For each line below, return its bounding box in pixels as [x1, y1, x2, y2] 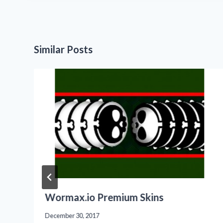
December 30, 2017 [44, 212, 99, 220]
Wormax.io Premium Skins [44, 191, 163, 203]
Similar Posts [33, 43, 93, 56]
